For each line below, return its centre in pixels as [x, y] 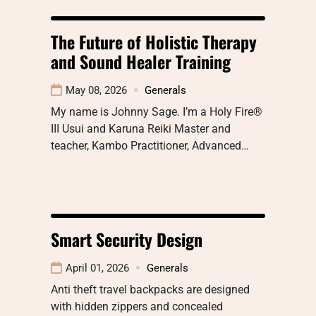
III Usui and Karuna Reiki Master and [141, 128]
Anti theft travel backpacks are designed [150, 289]
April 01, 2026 [97, 268]
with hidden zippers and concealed [137, 306]
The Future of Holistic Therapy [154, 41]
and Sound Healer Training [141, 61]
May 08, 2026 [96, 90]
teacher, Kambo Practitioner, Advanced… [150, 145]
